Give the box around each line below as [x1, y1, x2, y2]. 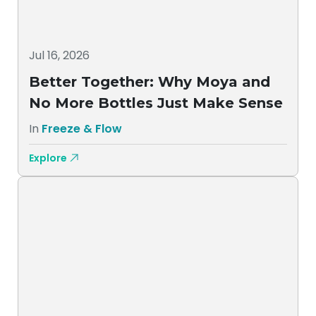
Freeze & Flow [42, 120, 122, 137]
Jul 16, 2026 [29, 47, 90, 63]
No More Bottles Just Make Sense [29, 94, 283, 111]
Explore [29, 150, 67, 165]
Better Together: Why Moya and [29, 73, 270, 90]
